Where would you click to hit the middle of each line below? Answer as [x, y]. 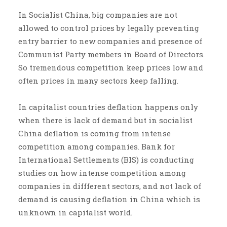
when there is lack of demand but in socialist [105, 120]
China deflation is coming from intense [94, 134]
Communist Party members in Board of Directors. [111, 54]
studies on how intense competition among [102, 173]
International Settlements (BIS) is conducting [106, 160]
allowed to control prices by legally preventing [108, 28]
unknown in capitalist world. [76, 213]
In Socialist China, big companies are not [98, 15]
